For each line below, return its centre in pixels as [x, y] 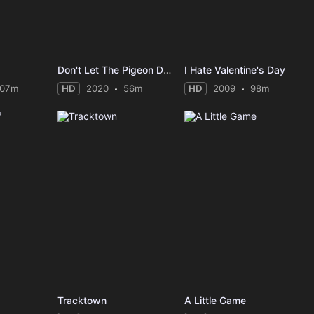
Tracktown [82, 300]
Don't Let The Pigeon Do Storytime [167, 70]
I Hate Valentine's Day [234, 70]
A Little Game [215, 300]
